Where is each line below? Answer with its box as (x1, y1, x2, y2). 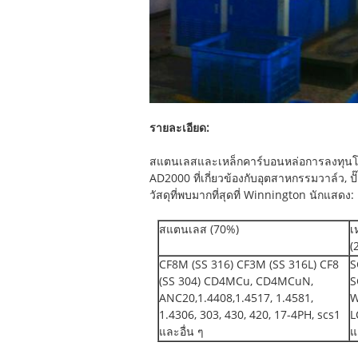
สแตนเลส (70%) (159, 223, 239, 237)
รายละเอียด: (149, 121, 209, 135)
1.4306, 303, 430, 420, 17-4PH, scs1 (159, 308, 340, 322)
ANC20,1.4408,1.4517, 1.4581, (159, 292, 313, 305)
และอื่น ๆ (159, 325, 204, 339)
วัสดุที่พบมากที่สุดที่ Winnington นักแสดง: (149, 189, 354, 202)
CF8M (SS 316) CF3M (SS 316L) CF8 (159, 258, 339, 272)
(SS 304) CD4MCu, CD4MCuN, (159, 275, 313, 288)
